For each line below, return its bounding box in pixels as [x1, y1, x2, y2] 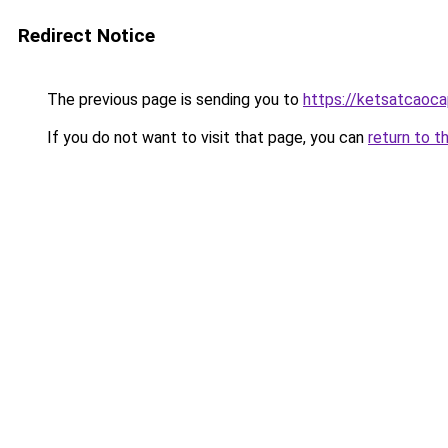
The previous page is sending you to [43, 90, 303, 109]
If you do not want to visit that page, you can [43, 128, 368, 147]
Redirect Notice [18, 24, 155, 47]
